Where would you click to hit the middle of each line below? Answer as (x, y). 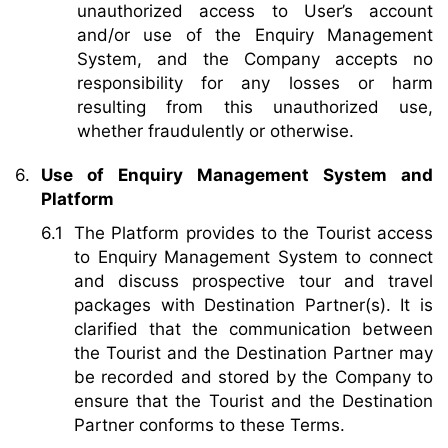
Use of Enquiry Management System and (237, 174)
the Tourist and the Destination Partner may (253, 352)
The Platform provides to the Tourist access (253, 232)
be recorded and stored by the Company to (253, 376)
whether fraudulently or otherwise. (215, 130)
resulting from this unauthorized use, (255, 106)
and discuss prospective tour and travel (253, 280)
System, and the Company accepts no (255, 58)
